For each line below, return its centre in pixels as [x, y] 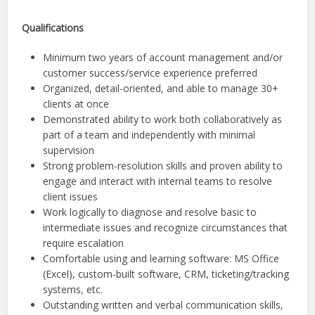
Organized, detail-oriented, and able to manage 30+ [161, 88]
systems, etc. [73, 289]
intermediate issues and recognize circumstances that [166, 227]
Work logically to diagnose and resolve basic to [150, 212]
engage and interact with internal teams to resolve [158, 181]
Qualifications [53, 28]
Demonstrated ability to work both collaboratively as [163, 119]
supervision [69, 150]
